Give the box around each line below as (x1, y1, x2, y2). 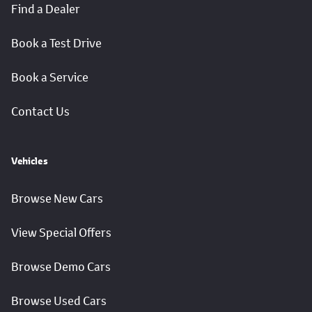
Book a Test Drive (11, 36, 102, 52)
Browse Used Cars (11, 293, 107, 309)
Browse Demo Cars (11, 259, 111, 275)
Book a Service (11, 70, 88, 86)
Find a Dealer (11, 1, 80, 17)
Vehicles (11, 154, 48, 169)
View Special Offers (11, 225, 111, 241)
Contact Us (11, 104, 70, 120)
